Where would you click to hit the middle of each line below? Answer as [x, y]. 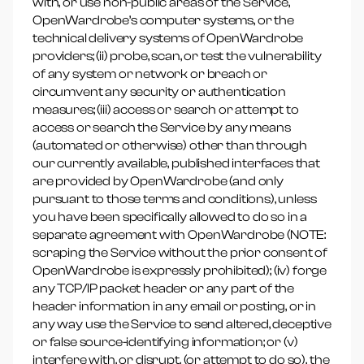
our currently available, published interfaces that [176, 163]
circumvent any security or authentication [159, 92]
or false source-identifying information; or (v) [165, 342]
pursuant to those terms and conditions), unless [175, 199]
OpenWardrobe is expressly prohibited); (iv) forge [180, 271]
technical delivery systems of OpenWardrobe [168, 38]
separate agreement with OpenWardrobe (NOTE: [180, 235]
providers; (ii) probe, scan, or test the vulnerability [177, 56]
